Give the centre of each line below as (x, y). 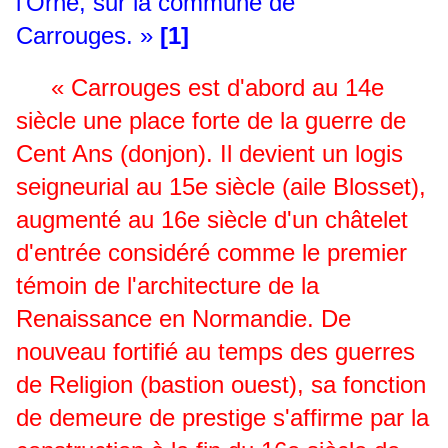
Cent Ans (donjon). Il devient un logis (209, 154)
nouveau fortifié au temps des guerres (215, 352)
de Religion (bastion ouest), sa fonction (221, 385)
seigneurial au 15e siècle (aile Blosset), (221, 187)
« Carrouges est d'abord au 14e (210, 88)
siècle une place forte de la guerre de (211, 121)
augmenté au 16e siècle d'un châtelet (212, 220)
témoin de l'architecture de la (167, 286)
